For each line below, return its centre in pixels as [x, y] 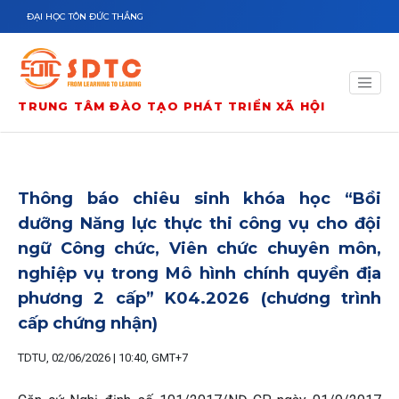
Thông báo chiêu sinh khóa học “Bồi [199, 199]
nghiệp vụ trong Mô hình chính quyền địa [199, 273]
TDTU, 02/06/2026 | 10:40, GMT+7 [103, 358]
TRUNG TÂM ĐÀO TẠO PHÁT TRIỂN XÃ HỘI [172, 106]
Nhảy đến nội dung [61, 10]
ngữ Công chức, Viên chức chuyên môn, [199, 248]
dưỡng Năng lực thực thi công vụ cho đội [199, 224]
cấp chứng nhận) [88, 323]
